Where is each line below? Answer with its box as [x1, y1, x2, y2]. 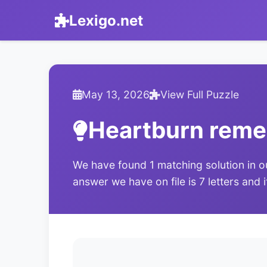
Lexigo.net [69, 11, 143, 29]
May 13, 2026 [82, 88, 150, 101]
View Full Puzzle [160, 88, 239, 101]
